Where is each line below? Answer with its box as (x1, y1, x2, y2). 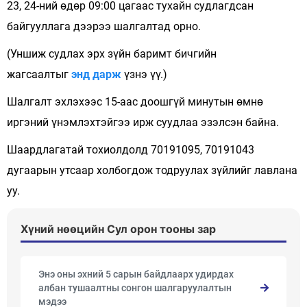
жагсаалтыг (7, 68, 71, 81)
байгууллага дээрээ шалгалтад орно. (7, 20, 201, 33)
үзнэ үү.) (124, 68, 167, 81)
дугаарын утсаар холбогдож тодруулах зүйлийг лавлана (7, 164, 297, 177)
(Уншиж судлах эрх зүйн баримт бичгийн (7, 47, 217, 60)
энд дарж (71, 68, 121, 81)
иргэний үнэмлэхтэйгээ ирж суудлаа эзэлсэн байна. (7, 116, 279, 129)
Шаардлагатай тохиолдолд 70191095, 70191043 (7, 143, 254, 156)
